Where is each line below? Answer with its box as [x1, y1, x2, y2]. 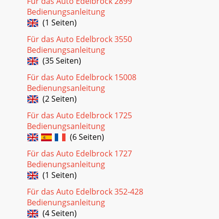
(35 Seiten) [39, 55, 81, 66]
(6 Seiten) [66, 131, 104, 142]
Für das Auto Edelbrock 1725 [27, 109, 132, 121]
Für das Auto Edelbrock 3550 [27, 33, 132, 44]
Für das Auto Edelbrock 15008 [27, 71, 136, 83]
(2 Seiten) [39, 93, 77, 104]
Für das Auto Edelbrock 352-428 [27, 186, 143, 197]
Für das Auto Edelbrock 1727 [27, 148, 132, 159]
